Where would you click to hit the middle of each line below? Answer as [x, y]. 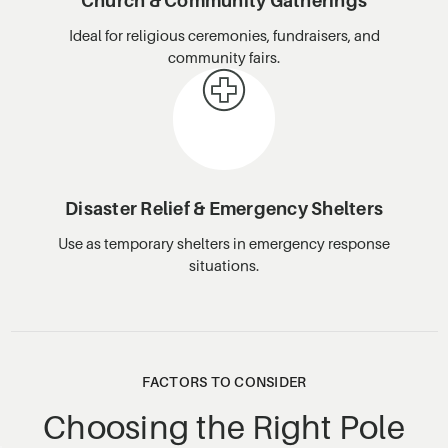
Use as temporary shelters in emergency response [224, 242]
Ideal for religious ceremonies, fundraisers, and [224, 34]
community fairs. [224, 56]
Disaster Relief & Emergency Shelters [224, 208]
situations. [224, 264]
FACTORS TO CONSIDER [224, 381]
